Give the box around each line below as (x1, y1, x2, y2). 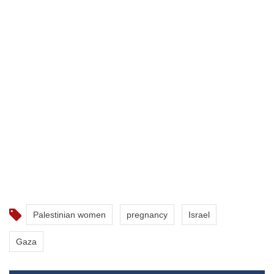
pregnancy (127, 210, 168, 220)
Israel (188, 210, 210, 220)
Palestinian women (33, 210, 106, 220)
